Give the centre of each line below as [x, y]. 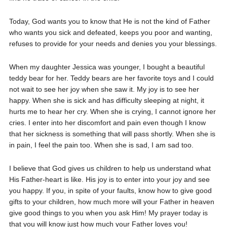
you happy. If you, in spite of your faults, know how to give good [110, 191]
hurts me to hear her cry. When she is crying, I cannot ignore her [112, 111]
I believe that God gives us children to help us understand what [110, 168]
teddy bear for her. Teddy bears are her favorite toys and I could [111, 78]
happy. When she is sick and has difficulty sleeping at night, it [106, 100]
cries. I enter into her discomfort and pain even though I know [107, 123]
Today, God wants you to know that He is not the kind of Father [109, 21]
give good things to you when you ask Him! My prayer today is [108, 213]
